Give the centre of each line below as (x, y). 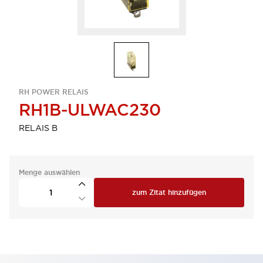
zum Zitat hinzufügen (169, 193)
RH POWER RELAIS (54, 92)
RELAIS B (38, 128)
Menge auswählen (49, 173)
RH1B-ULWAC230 (90, 110)
